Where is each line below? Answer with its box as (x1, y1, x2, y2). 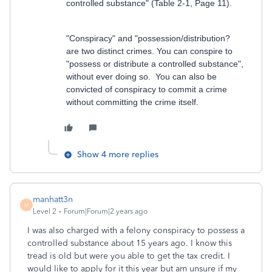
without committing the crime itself (66, 97, 196, 107)
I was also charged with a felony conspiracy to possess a (27, 225, 245, 236)
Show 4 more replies (77, 149, 158, 160)
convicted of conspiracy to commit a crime (66, 84, 227, 94)
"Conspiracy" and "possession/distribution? (66, 33, 230, 43)
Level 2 (33, 207, 56, 216)
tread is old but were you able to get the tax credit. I (27, 251, 230, 261)
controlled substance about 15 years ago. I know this (27, 238, 232, 248)
